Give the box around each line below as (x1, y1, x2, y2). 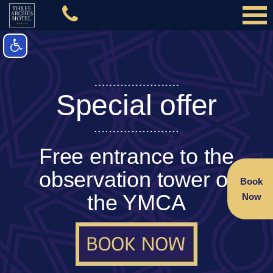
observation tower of (38, 167, 234, 192)
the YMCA (87, 190, 186, 215)
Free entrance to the (38, 144, 234, 169)
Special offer (55, 89, 218, 121)
